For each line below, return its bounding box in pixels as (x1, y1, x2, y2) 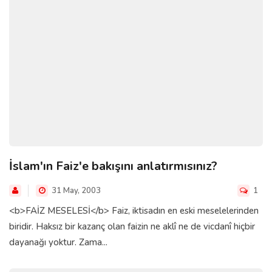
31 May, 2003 (50, 185, 101, 196)
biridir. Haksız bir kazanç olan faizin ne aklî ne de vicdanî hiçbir (9, 220, 255, 233)
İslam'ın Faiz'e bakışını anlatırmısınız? (9, 157, 217, 174)
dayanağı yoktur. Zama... (9, 236, 107, 248)
